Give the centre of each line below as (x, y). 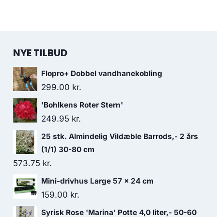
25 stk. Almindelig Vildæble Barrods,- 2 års (120, 136)
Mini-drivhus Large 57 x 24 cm (97, 181)
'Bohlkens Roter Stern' (82, 105)
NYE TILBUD (40, 53)
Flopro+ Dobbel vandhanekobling (102, 73)
